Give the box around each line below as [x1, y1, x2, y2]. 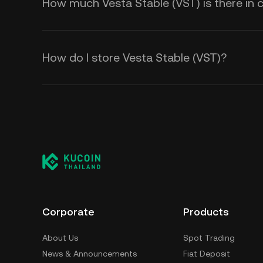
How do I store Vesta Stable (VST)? [42, 50, 227, 65]
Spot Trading [183, 233, 235, 242]
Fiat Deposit [183, 249, 230, 258]
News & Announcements [42, 249, 137, 258]
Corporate [42, 205, 95, 218]
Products [183, 205, 229, 218]
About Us [42, 233, 78, 242]
